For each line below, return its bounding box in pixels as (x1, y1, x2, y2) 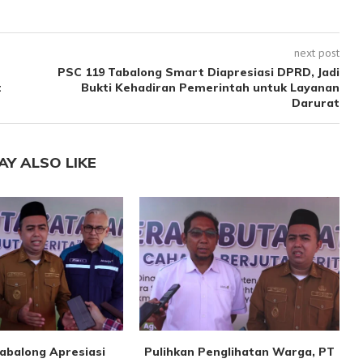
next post (293, 45, 340, 61)
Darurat (291, 96, 340, 111)
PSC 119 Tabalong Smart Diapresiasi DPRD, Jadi (57, 65, 340, 80)
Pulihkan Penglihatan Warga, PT (144, 344, 335, 359)
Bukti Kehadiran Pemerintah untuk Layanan (80, 80, 340, 96)
